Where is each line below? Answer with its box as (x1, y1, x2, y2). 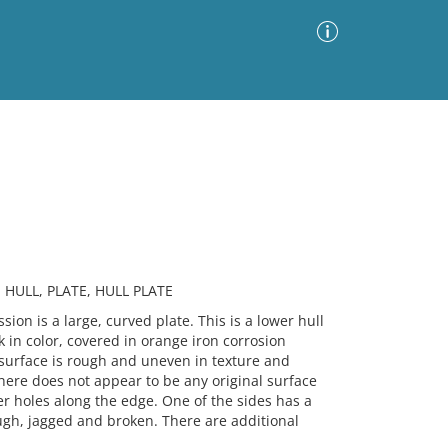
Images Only (15, 188, 98, 203)
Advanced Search (216, 132, 333, 151)
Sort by (130, 183, 177, 203)
